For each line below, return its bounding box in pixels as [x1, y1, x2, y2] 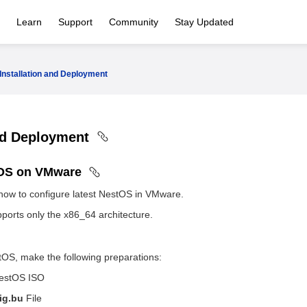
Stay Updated [175, 16, 234, 27]
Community [109, 16, 158, 27]
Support [58, 16, 93, 27]
